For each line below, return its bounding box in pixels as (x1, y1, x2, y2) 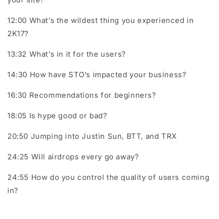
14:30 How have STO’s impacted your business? (7, 70, 187, 79)
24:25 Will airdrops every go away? (7, 152, 139, 161)
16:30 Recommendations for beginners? (7, 90, 156, 100)
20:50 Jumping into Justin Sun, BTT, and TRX (7, 131, 177, 141)
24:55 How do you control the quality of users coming (7, 173, 210, 182)
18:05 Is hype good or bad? (7, 111, 108, 120)
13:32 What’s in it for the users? (7, 49, 126, 59)
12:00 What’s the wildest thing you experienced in (7, 16, 194, 25)
